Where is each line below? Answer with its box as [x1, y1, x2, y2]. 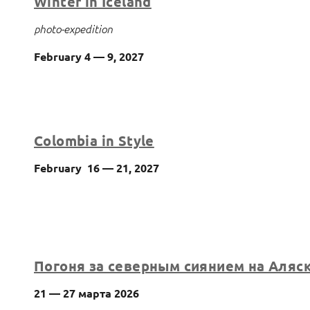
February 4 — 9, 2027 [34, 48, 144, 64]
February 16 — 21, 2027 [34, 160, 159, 175]
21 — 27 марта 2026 [34, 286, 139, 301]
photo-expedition [34, 21, 113, 35]
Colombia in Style [34, 131, 154, 149]
